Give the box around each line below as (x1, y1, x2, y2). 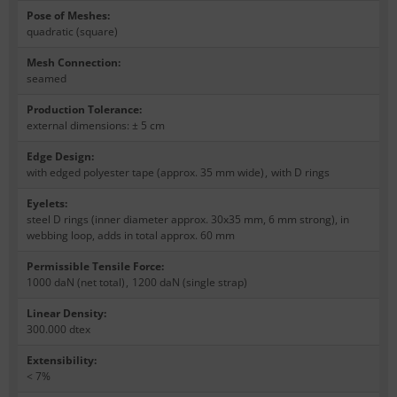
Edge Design (27, 149, 91, 165)
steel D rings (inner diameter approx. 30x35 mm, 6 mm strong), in (27, 212, 349, 228)
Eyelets (27, 196, 65, 212)
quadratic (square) (27, 24, 118, 40)
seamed (27, 71, 66, 87)
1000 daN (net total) (27, 275, 125, 291)
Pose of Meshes (27, 8, 107, 24)
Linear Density (27, 306, 104, 322)
